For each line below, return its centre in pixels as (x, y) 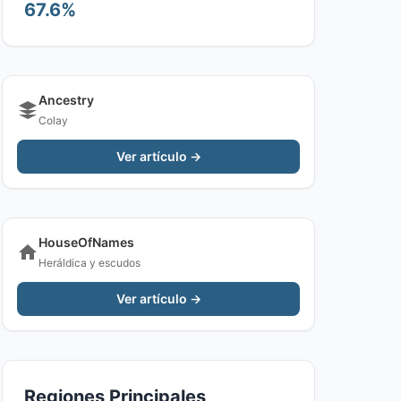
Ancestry (66, 100)
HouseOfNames (86, 242)
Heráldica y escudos (90, 263)
